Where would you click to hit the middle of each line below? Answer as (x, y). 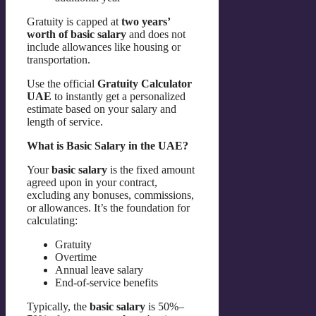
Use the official (62, 84)
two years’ (146, 22)
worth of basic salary (77, 35)
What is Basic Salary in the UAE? (108, 146)
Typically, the (58, 307)
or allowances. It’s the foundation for (108, 208)
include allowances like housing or (104, 47)
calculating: (52, 221)
